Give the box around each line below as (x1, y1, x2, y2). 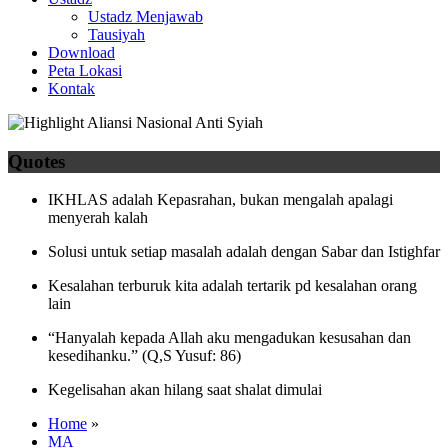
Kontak (48, 80, 95, 97)
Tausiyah (88, 26, 145, 43)
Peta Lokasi (48, 62, 122, 79)
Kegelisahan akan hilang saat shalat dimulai (48, 381, 322, 399)
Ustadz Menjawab (88, 8, 203, 25)
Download (48, 44, 115, 61)
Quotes (8, 150, 65, 172)
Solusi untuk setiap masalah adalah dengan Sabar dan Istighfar (48, 243, 440, 261)
